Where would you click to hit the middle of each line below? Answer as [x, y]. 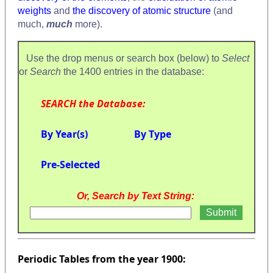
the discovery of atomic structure [142, 10]
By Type [153, 134]
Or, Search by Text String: [135, 196]
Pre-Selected [70, 164]
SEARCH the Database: [93, 103]
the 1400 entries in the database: [134, 71]
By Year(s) [64, 134]
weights [34, 10]
